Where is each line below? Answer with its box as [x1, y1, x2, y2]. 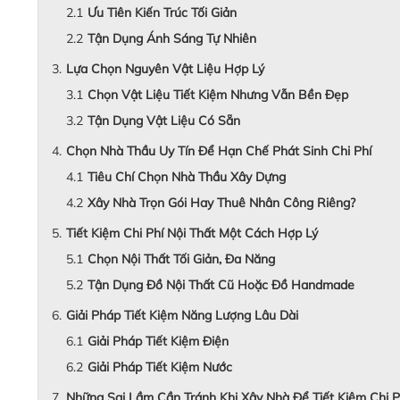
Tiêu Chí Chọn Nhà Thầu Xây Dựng [87, 169, 286, 185]
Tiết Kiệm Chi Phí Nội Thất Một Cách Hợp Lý [66, 225, 318, 241]
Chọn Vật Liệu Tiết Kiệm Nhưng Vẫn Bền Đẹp [87, 87, 348, 103]
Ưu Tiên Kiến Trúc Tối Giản [87, 4, 237, 21]
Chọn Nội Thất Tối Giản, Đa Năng [87, 251, 275, 267]
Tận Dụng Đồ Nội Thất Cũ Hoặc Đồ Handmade [87, 277, 354, 293]
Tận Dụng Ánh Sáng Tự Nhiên [87, 30, 256, 46]
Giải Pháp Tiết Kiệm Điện [87, 333, 229, 349]
